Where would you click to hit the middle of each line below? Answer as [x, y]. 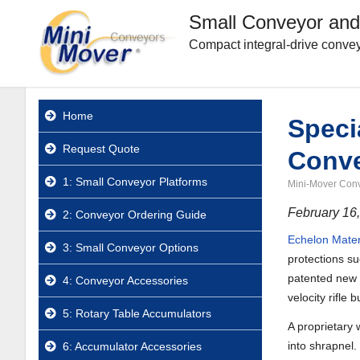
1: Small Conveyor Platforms [135, 182]
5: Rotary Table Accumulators [137, 313]
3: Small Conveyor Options [131, 247]
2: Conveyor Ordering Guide [135, 215]
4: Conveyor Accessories [125, 280]
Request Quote [101, 149]
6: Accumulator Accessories [132, 346]
